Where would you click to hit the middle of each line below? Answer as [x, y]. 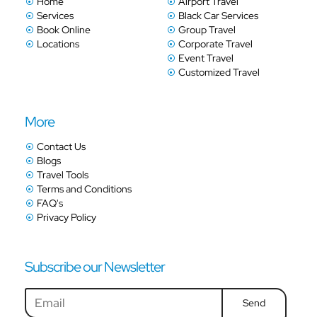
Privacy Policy [67, 218]
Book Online [64, 30]
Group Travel [207, 30]
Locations [58, 44]
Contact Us [62, 147]
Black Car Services [218, 16]
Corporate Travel [215, 44]
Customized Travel [219, 73]
